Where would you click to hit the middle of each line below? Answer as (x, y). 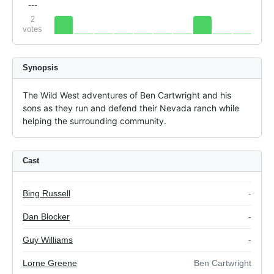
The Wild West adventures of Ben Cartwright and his (127, 95)
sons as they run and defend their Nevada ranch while (131, 108)
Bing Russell (46, 194)
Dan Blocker (46, 217)
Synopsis (40, 68)
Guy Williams (48, 240)
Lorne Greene (50, 263)
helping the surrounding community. (94, 121)
